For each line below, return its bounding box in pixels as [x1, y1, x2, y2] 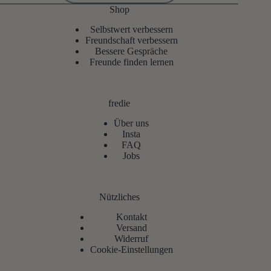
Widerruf [114, 233, 149, 244]
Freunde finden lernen [89, 57, 174, 68]
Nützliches [99, 191, 140, 202]
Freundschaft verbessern [85, 35, 178, 46]
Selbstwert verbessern [90, 24, 173, 35]
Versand [116, 222, 147, 233]
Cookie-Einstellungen [90, 244, 173, 255]
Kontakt [116, 211, 147, 222]
